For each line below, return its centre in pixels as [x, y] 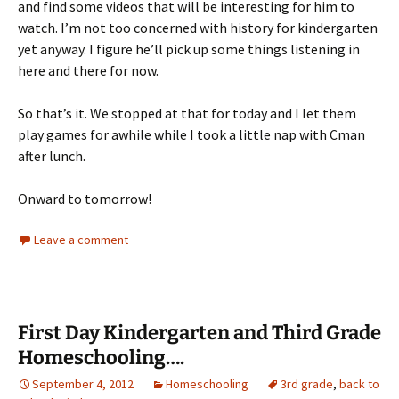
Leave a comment [81, 240]
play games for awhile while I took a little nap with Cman [191, 135]
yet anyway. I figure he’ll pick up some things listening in [189, 49]
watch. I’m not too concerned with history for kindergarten [198, 28]
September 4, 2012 [83, 384]
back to [359, 384]
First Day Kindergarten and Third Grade [199, 333]
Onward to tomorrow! [85, 199]
